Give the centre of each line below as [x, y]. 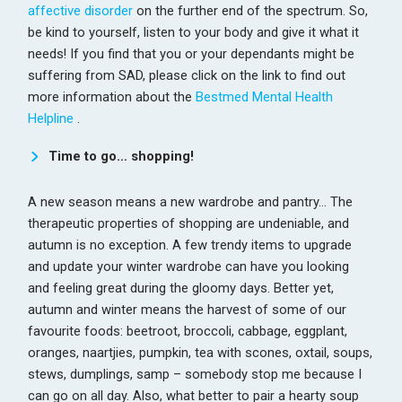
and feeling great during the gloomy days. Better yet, [181, 288]
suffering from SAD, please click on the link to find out [187, 75]
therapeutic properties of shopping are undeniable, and [189, 223]
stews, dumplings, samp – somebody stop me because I [195, 374]
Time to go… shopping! [121, 156]
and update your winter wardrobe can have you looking [189, 266]
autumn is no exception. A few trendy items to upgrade [190, 245]
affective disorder [81, 10]
